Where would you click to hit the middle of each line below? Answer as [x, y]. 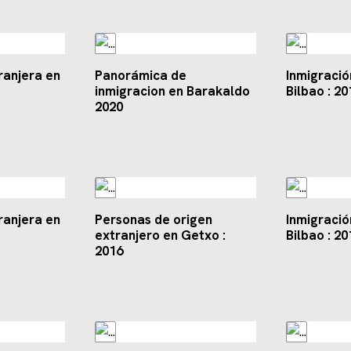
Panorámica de [140, 76]
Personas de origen [153, 220]
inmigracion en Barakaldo [172, 91]
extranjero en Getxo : [160, 235]
